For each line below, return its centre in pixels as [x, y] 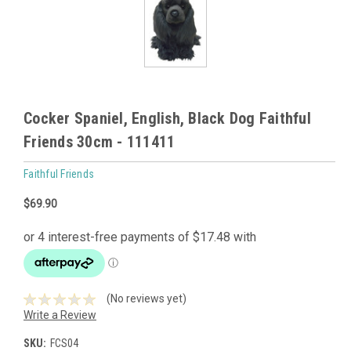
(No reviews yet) [146, 299]
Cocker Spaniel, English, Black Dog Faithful [167, 118]
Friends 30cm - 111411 [100, 141]
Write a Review [60, 315]
